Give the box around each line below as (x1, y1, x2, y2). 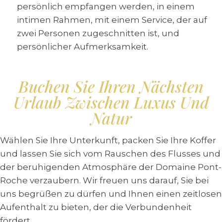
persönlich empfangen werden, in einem (17, 1, 195, 11)
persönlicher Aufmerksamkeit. (17, 42, 148, 52)
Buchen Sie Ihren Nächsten (18, 75, 204, 97)
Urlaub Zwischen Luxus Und (13, 91, 209, 112)
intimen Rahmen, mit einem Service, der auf (17, 15, 207, 25)
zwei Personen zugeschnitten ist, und (17, 28, 179, 38)
